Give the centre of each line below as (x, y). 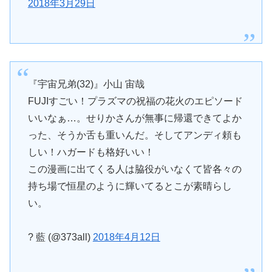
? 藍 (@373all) (60, 237)
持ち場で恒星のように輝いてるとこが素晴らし (130, 186)
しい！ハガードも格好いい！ (91, 152)
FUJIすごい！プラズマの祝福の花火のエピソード (135, 101)
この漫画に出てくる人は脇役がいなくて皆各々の (134, 169)
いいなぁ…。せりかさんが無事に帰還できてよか (134, 118)
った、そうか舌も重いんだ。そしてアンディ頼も (134, 135)
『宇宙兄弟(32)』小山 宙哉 (86, 84)
